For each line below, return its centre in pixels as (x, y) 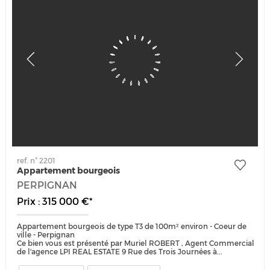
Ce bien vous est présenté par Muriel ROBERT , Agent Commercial (136, 243)
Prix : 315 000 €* (55, 202)
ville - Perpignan (46, 234)
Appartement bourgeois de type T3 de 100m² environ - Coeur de (132, 226)
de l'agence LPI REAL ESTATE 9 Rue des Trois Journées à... (120, 251)
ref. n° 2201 (36, 161)
